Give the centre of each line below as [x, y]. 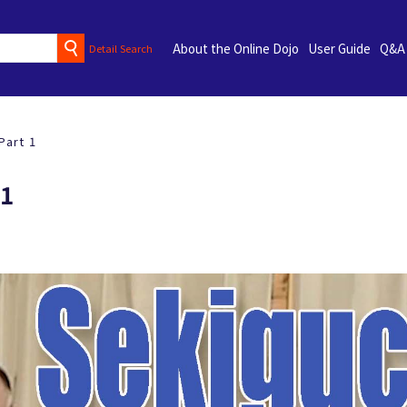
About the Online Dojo [235, 48]
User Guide [339, 48]
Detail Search [121, 48]
